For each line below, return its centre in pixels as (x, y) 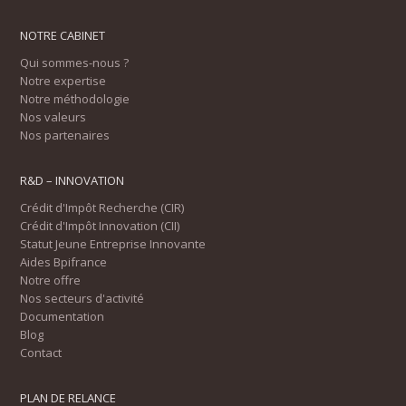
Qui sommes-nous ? (75, 63)
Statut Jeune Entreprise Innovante (113, 244)
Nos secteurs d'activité (82, 298)
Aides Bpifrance (64, 262)
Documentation (63, 316)
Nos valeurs (53, 117)
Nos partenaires (65, 135)
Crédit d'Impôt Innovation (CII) (100, 226)
